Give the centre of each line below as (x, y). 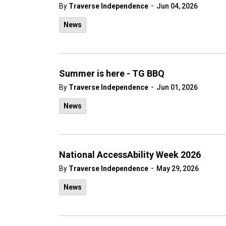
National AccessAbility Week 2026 (130, 155)
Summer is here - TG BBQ (112, 73)
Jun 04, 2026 (177, 6)
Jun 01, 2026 (177, 87)
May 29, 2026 (178, 168)
